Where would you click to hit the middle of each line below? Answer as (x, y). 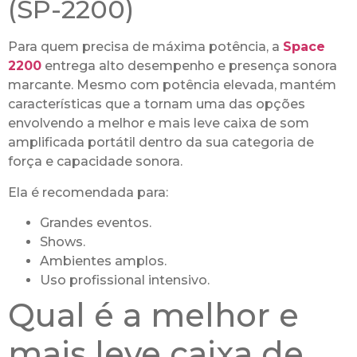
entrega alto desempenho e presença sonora (189, 66)
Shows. (63, 242)
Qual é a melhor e (153, 316)
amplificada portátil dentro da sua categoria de (161, 143)
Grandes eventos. (96, 223)
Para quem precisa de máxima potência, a (145, 47)
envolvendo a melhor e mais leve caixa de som (159, 124)
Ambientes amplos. (103, 261)
